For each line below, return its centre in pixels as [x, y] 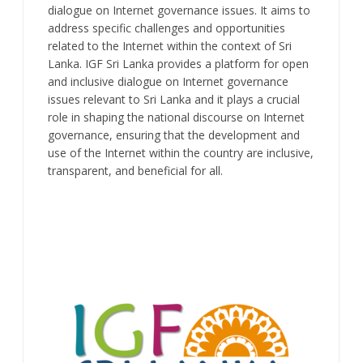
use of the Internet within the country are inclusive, [181, 152]
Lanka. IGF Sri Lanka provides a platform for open [179, 63]
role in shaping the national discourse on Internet [177, 117]
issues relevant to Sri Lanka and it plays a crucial [174, 99]
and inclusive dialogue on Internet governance [169, 81]
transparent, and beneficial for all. [136, 170]
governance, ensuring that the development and [174, 135]
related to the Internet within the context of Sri [170, 45]
